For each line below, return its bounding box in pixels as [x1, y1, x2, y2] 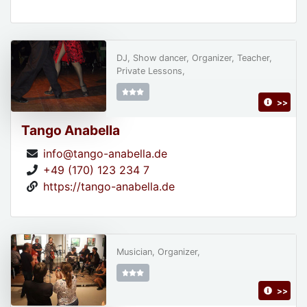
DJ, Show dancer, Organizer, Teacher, [116, 53, 272, 64]
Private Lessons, [116, 66, 185, 77]
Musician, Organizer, [116, 247, 200, 258]
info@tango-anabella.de [43, 147, 167, 161]
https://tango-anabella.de [43, 180, 175, 194]
